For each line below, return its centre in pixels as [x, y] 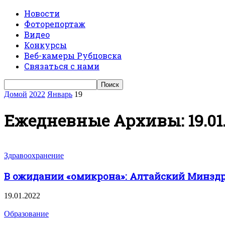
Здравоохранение [34, 155]
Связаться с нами [62, 66]
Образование [26, 214]
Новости [42, 13]
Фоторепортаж [55, 24]
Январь [60, 94]
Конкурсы [45, 45]
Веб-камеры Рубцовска [73, 55]
